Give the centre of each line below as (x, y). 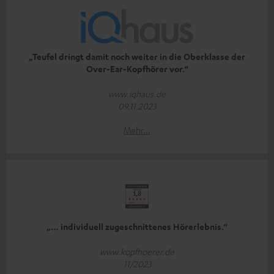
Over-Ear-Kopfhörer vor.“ (137, 69)
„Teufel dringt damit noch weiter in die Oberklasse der (137, 57)
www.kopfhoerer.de (137, 252)
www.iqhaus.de (137, 94)
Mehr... (137, 130)
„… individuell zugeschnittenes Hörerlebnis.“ (137, 227)
